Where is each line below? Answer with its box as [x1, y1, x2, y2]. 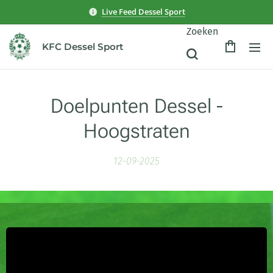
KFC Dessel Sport [42, 41, 123, 52]
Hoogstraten [83, 119, 190, 143]
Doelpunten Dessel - [50, 94, 223, 118]
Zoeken [186, 25, 218, 37]
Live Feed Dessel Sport [101, 5, 185, 17]
